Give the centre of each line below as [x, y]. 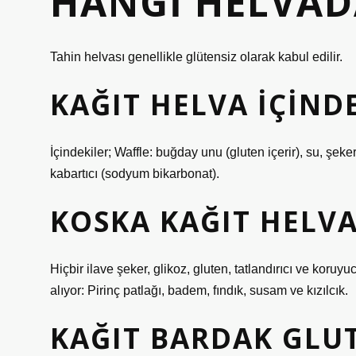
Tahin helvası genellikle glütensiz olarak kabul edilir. [196, 57]
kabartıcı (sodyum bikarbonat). [135, 174]
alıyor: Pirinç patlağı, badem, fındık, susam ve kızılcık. [199, 290]
